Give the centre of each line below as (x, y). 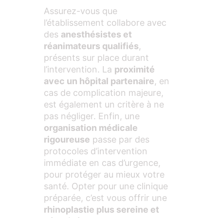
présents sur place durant (96, 58)
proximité (135, 70)
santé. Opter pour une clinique (106, 186)
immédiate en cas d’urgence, (102, 163)
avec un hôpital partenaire (99, 81)
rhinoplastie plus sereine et (101, 210)
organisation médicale (91, 128)
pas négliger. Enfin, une (92, 116)
